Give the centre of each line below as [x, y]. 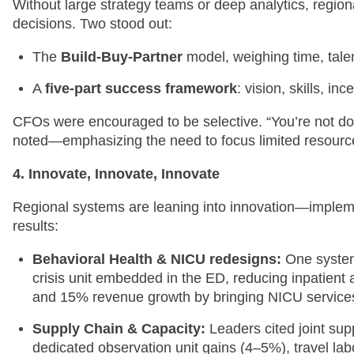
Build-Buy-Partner [122, 56]
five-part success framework [141, 88]
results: [36, 226]
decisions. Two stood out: [92, 23]
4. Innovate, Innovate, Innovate [116, 173]
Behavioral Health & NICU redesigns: [157, 259]
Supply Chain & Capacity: [119, 328]
